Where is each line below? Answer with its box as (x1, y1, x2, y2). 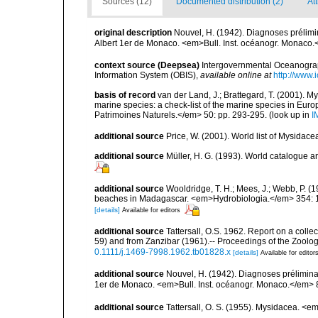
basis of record (94, 90, 155, 100)
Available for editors (122, 207, 180, 214)
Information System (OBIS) (94, 70, 196, 80)
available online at (200, 70, 271, 80)
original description (94, 28, 172, 38)
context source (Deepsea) (94, 60, 199, 70)
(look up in (267, 110, 312, 120)
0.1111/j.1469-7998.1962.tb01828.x (94, 247, 231, 257)
